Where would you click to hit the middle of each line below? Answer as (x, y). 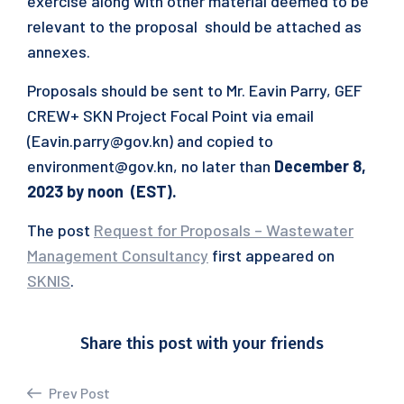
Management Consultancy (118, 255)
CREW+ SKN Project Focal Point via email (172, 115)
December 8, (320, 166)
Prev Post (78, 393)
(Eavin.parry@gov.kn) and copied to (150, 141)
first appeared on (271, 255)
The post (60, 230)
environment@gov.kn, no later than (151, 166)
